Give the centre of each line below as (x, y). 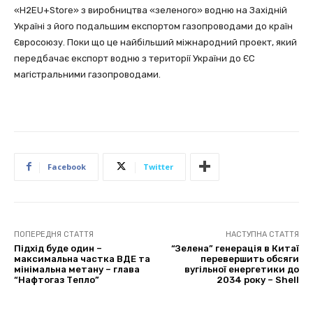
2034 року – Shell (257, 279)
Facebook (67, 166)
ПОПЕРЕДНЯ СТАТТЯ (54, 234)
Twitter (158, 166)
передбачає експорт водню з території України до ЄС (134, 58)
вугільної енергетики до (241, 269)
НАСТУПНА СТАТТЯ (262, 234)
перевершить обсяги (249, 259)
